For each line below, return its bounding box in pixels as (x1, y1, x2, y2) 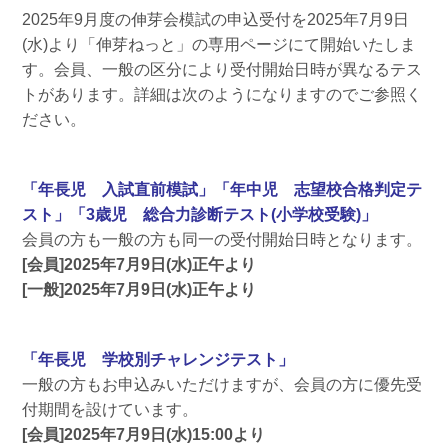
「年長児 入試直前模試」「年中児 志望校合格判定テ (21, 180, 422, 198)
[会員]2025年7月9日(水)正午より (21, 255, 256, 273)
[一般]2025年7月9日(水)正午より (21, 280, 256, 298)
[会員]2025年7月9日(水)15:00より (21, 425, 265, 443)
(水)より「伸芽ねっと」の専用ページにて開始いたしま (21, 35, 416, 53)
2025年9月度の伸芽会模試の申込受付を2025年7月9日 (21, 10, 409, 28)
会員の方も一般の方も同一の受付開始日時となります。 (21, 230, 422, 248)
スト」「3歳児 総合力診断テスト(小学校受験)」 (21, 205, 377, 223)
